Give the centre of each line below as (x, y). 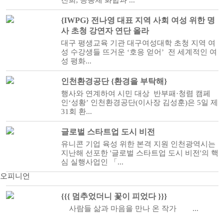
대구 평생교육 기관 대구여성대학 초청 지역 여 (138, 43)
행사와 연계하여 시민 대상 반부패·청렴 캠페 (135, 93)
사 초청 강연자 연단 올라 (105, 31)
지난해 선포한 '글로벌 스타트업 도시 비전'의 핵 (139, 153)
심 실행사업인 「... (92, 162)
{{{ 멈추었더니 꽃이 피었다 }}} (114, 196)
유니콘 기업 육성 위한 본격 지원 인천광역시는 (138, 144)
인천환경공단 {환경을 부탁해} (114, 81)
